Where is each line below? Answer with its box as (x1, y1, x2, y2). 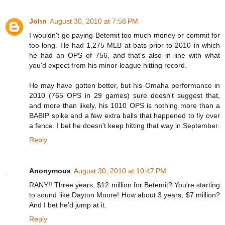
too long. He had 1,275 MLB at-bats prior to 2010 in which (29, 41, 220, 49)
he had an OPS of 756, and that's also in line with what (29, 51, 220, 59)
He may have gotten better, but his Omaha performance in (29, 81, 220, 89)
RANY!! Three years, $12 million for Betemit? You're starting (29, 180, 220, 189)
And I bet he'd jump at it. (29, 200, 106, 209)
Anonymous (29, 166, 71, 175)
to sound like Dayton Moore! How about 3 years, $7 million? (29, 190, 220, 199)
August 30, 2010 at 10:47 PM (74, 166, 166, 175)
